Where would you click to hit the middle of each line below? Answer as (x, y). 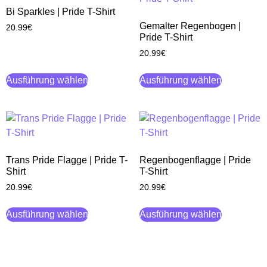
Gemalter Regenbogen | (190, 26)
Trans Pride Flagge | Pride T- (67, 160)
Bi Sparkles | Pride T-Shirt (60, 12)
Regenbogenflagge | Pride (195, 160)
